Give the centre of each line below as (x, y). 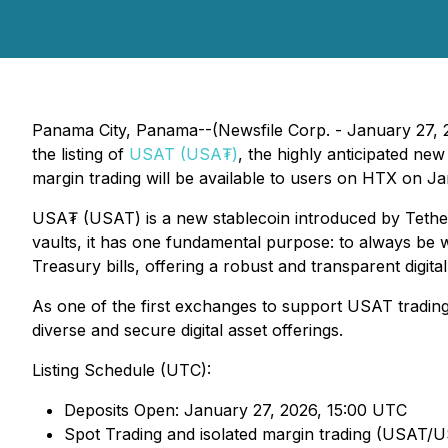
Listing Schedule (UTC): (121, 370)
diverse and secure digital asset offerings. (187, 330)
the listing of (80, 154)
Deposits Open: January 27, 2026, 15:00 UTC (235, 410)
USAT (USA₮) (183, 154)
